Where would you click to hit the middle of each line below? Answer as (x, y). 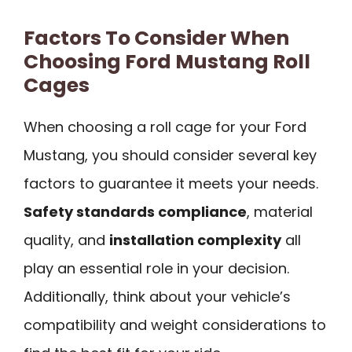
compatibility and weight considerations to (175, 325)
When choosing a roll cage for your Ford (165, 127)
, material (280, 212)
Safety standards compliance (135, 212)
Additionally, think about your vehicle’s (157, 297)
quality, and (66, 240)
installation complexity (195, 240)
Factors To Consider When (156, 38)
